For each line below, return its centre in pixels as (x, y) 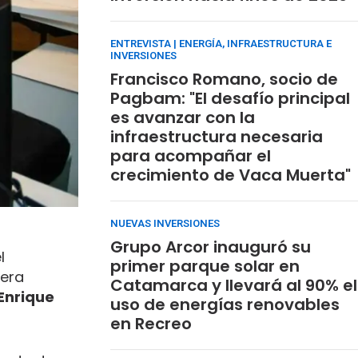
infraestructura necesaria (217, 137)
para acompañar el (191, 156)
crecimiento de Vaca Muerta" (231, 175)
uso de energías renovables (225, 305)
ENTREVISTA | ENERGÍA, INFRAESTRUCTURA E (221, 44)
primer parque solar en (205, 267)
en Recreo (151, 324)
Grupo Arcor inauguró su (211, 247)
